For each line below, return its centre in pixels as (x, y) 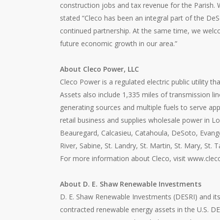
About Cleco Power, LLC (99, 69)
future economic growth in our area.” (119, 43)
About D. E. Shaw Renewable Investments (131, 184)
